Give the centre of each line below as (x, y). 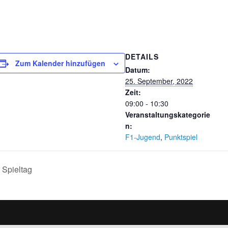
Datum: (138, 69)
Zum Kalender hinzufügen (60, 63)
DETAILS (142, 56)
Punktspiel (181, 137)
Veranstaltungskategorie (168, 114)
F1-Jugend (143, 137)
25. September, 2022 (159, 81)
